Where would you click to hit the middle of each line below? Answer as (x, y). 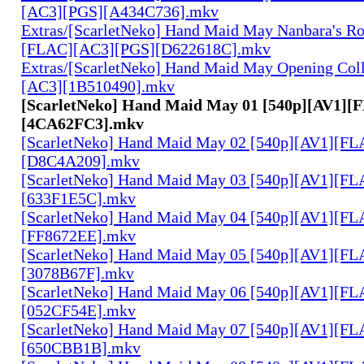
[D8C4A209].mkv (80, 160)
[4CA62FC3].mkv (82, 123)
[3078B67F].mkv (78, 273)
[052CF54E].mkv (78, 310)
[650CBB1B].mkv (81, 347)
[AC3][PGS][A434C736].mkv (120, 11)
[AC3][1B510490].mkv (98, 86)
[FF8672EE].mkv (78, 235)
